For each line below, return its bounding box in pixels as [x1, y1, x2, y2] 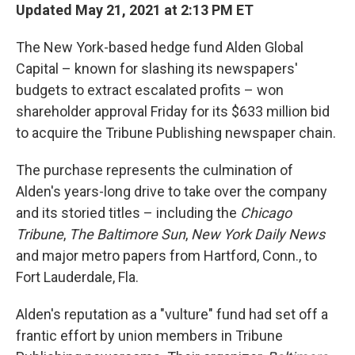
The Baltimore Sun [69, 226, 185, 242]
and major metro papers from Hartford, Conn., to [16, 247, 317, 264]
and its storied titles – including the [16, 204, 240, 221]
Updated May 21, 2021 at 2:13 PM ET [16, 2, 254, 18]
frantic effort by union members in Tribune [16, 327, 283, 344]
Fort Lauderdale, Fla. [16, 269, 139, 285]
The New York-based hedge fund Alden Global [16, 39, 303, 55]
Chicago [240, 204, 292, 221]
